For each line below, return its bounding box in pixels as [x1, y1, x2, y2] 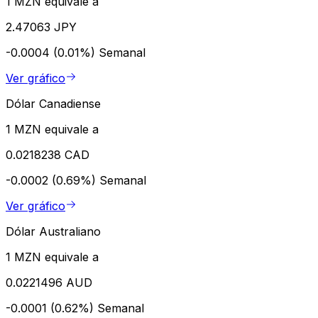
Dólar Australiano [6, 224, 101, 238]
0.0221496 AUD [6, 275, 92, 290]
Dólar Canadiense [6, 96, 101, 111]
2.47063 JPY [6, 19, 77, 34]
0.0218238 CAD [6, 147, 89, 162]
